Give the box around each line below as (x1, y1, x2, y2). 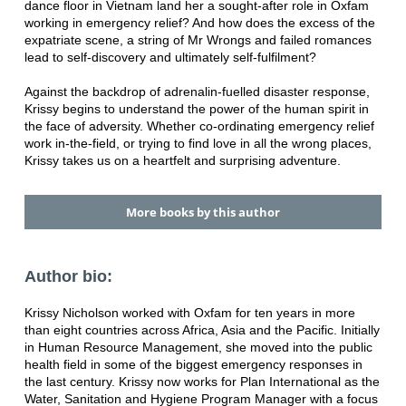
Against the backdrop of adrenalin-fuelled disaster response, (24, 84, 370, 100)
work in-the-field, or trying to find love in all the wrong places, (24, 136, 372, 151)
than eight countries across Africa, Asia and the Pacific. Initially (24, 323, 380, 338)
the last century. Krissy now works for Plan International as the (24, 374, 380, 390)
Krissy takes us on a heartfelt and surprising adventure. (24, 153, 341, 169)
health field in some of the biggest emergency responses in (24, 357, 362, 372)
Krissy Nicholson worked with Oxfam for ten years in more (24, 305, 355, 321)
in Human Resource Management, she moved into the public (24, 340, 372, 355)
